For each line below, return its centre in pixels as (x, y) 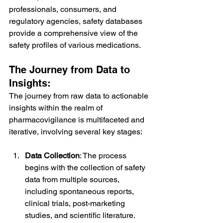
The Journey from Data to (71, 69)
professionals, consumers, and (64, 9)
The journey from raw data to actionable (80, 96)
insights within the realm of (57, 108)
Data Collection (52, 155)
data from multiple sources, (73, 179)
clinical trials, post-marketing (76, 203)
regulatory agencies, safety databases (77, 21)
